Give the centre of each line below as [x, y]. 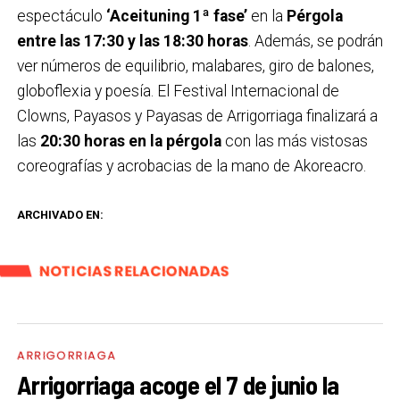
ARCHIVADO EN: [60, 214]
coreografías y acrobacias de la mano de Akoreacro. [191, 166]
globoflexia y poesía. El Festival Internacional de [178, 91]
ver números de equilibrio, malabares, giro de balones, [195, 66]
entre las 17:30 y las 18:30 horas [132, 41]
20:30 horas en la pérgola [130, 141]
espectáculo [61, 16]
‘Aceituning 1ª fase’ [176, 16]
